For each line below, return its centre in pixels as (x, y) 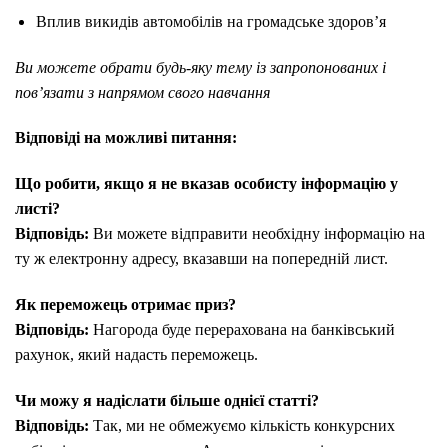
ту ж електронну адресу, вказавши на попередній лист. (201, 259)
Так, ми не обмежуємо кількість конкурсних (242, 425)
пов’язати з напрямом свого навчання (142, 92)
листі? (37, 209)
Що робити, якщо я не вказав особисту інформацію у (206, 184)
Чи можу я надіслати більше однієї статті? (167, 400)
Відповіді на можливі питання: (126, 138)
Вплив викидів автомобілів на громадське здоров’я (210, 21)
